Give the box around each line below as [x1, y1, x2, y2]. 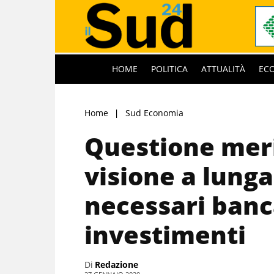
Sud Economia [125, 106, 183, 119]
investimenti [84, 217, 246, 251]
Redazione [95, 258, 138, 270]
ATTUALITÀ [201, 62, 245, 75]
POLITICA [151, 62, 188, 75]
